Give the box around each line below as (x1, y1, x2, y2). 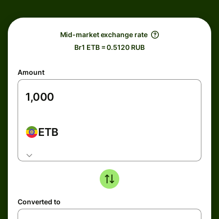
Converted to (18, 197, 61, 206)
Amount (18, 68, 44, 76)
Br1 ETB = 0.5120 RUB (74, 43, 145, 51)
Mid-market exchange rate (60, 30, 148, 39)
